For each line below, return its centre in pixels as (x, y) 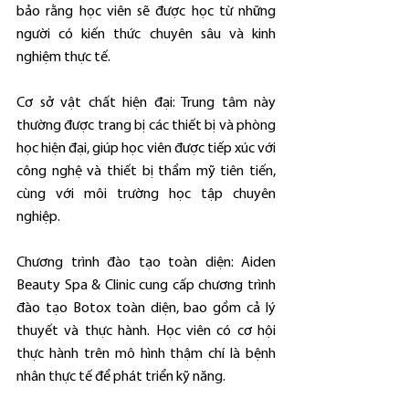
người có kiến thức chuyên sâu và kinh (146, 35)
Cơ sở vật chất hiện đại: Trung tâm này (146, 103)
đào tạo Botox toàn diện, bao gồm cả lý (146, 309)
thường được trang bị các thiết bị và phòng (146, 126)
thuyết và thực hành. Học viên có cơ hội (146, 331)
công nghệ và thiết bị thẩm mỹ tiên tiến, (146, 172)
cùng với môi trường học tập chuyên (146, 194)
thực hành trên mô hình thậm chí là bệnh (146, 354)
